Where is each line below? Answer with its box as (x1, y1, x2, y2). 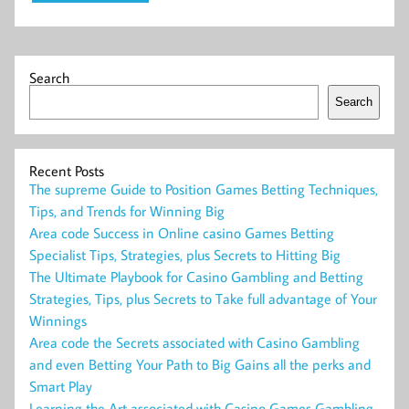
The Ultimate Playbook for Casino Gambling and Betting (29, 267, 363, 286)
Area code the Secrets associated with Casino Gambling (29, 332, 360, 351)
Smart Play (29, 376, 92, 395)
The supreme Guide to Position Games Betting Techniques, (29, 179, 378, 198)
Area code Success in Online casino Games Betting (29, 223, 334, 242)
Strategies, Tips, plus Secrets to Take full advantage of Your (29, 288, 377, 308)
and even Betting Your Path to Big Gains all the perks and (29, 354, 371, 373)
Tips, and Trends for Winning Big (29, 201, 225, 220)
